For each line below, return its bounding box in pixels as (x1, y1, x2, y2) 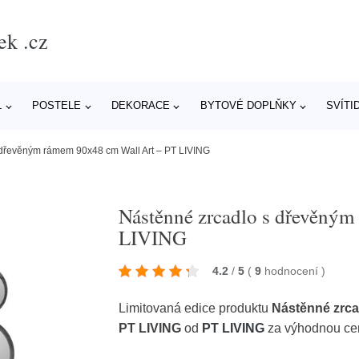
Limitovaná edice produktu (119, 301, 272, 315)
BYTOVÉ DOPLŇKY (200, 99, 296, 111)
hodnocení (264, 264, 322, 277)
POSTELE (32, 99, 82, 111)
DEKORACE (111, 99, 170, 111)
